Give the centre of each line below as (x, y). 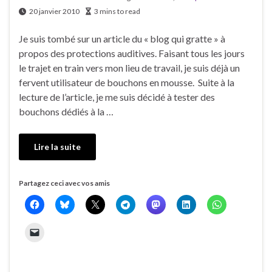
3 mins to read (117, 11)
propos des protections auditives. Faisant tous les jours (132, 53)
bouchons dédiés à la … (66, 111)
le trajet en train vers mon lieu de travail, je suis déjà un (129, 67)
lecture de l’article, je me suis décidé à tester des (117, 97)
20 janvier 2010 (54, 11)
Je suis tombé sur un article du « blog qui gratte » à (122, 38)
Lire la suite (57, 146)
